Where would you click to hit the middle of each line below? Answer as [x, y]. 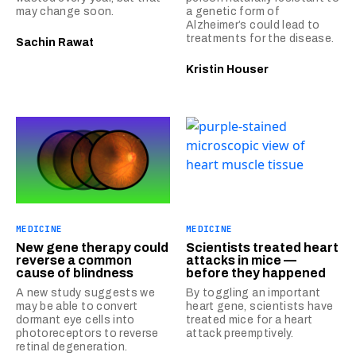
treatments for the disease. [260, 38]
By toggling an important [253, 292]
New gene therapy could [92, 247]
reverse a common [74, 260]
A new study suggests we [86, 292]
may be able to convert [77, 306]
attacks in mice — [241, 260]
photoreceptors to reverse [87, 333]
